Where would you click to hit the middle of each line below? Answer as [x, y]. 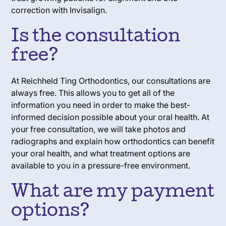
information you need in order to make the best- [101, 105]
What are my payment [113, 193]
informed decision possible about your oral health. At [110, 117]
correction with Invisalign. [59, 10]
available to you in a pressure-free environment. [101, 165]
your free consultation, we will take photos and [99, 129]
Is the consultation [96, 37]
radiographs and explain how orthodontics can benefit [113, 141]
